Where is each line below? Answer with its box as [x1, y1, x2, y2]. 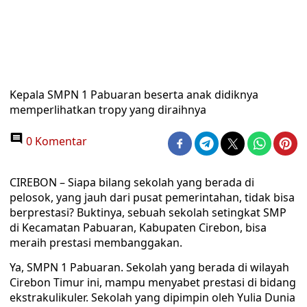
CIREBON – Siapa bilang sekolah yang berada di [10, 175, 254, 190]
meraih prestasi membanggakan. [10, 235, 182, 250]
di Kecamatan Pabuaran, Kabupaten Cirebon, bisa [10, 220, 267, 235]
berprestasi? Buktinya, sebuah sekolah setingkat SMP [10, 205, 286, 220]
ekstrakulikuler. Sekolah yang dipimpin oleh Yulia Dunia [10, 290, 295, 305]
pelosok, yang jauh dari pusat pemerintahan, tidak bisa [10, 190, 295, 205]
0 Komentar [23, 134, 87, 149]
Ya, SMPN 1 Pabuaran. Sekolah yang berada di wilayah [10, 260, 289, 275]
